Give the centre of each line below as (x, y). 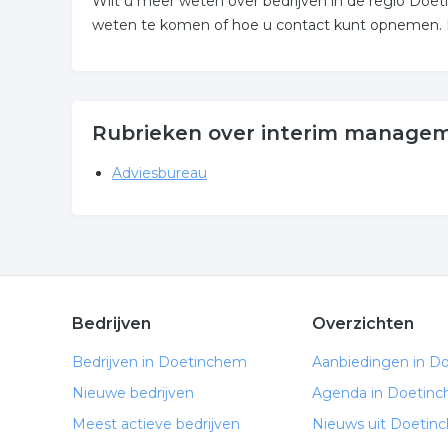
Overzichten (363, 323)
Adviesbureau (159, 173)
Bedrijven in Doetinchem (159, 362)
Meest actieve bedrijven (156, 424)
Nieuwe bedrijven (133, 393)
